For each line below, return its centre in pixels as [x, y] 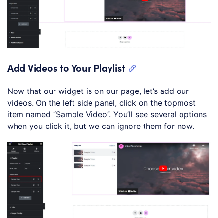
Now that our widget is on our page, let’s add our [98, 91]
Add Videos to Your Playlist [66, 67]
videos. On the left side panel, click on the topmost [101, 102]
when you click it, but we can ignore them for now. [101, 126]
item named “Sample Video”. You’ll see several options [107, 114]
